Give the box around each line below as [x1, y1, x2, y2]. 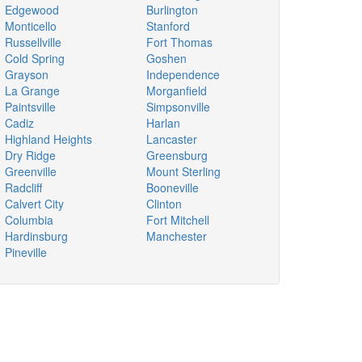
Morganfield [146, 82, 207, 99]
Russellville [5, 34, 61, 50]
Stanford [146, 18, 190, 34]
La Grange [5, 82, 60, 99]
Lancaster [146, 131, 197, 147]
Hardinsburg [5, 228, 68, 244]
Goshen [146, 50, 187, 66]
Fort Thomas [146, 34, 213, 50]
